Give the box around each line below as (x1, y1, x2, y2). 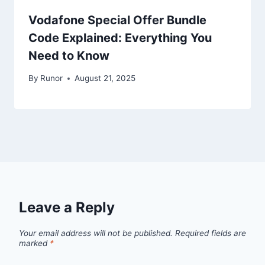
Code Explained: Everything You (28, 30, 212, 45)
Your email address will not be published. (19, 228, 173, 238)
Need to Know (28, 48, 109, 63)
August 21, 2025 (75, 73, 136, 83)
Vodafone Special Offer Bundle (28, 12, 206, 27)
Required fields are (175, 228, 246, 238)
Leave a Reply (19, 199, 115, 216)
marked (19, 238, 50, 248)
